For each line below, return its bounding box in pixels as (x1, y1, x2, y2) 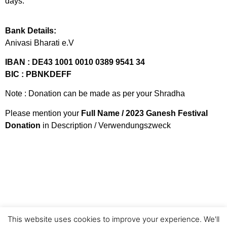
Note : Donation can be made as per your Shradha (5, 89, 185, 98)
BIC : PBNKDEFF (5, 69, 71, 79)
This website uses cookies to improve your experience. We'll (8, 214, 219, 224)
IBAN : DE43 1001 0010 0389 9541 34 (5, 57, 145, 66)
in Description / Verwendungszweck (43, 121, 171, 130)
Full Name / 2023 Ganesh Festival (81, 108, 208, 118)
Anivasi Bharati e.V (5, 38, 74, 47)
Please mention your (5, 108, 81, 118)
